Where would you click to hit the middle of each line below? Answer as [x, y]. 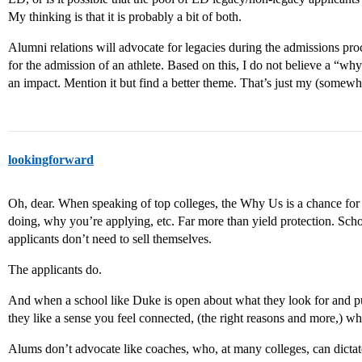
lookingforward [51, 160]
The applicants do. [55, 270]
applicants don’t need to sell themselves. [110, 239]
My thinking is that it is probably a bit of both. [125, 17]
